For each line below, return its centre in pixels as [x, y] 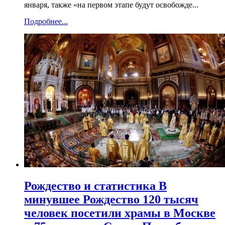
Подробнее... [46, 22]
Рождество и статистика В [95, 186]
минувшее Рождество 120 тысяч [111, 200]
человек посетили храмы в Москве [120, 213]
